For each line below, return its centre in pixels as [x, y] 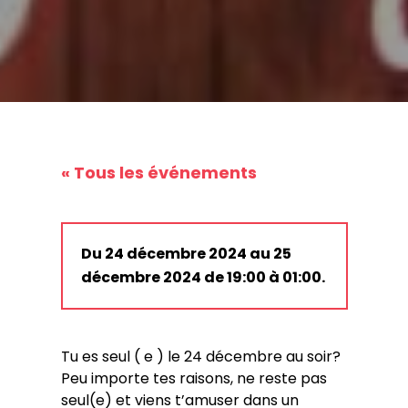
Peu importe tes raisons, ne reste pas [194, 378]
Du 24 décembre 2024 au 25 [186, 253]
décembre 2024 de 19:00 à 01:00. [203, 277]
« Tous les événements [158, 172]
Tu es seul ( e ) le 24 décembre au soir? [200, 356]
